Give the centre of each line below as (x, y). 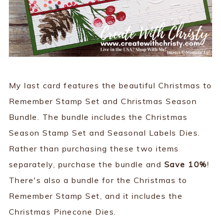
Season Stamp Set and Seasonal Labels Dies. (104, 133)
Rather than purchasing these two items (94, 149)
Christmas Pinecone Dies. (62, 212)
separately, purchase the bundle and (86, 165)
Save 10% (185, 165)
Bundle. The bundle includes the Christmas (98, 117)
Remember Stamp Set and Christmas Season (103, 101)
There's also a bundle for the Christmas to (98, 180)
